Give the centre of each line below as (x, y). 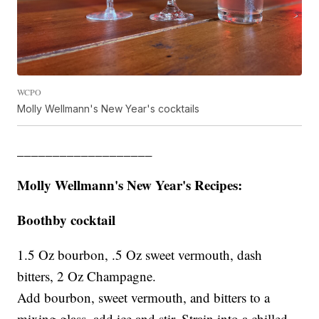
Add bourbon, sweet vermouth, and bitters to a (144, 298)
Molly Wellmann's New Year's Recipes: (130, 185)
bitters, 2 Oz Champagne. (87, 276)
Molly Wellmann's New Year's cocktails (109, 109)
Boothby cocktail (67, 220)
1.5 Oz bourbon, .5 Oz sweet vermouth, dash (140, 255)
